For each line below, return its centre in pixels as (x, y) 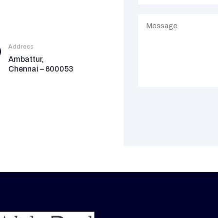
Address (21, 47)
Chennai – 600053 (41, 69)
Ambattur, (37, 59)
